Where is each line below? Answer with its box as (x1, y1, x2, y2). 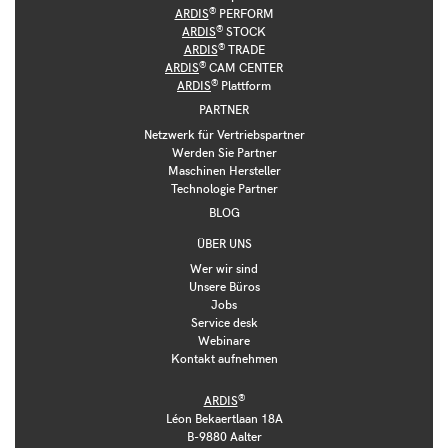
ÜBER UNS (196, 235, 252, 252)
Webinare (198, 332, 250, 349)
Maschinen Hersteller (167, 162, 281, 179)
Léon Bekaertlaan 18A (165, 410, 283, 427)
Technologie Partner (170, 180, 278, 197)
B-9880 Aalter (186, 428, 262, 445)
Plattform (218, 77, 271, 94)
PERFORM (215, 5, 274, 22)
